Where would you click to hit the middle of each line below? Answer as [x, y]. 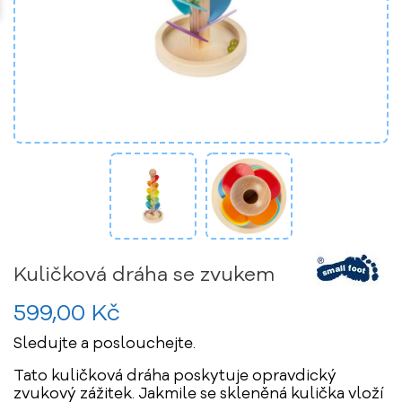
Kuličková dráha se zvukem [144, 275]
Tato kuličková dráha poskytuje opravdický [175, 376]
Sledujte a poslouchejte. [105, 344]
